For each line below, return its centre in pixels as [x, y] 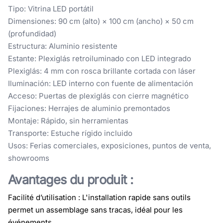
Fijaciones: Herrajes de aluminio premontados [89, 108]
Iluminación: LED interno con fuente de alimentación [101, 83]
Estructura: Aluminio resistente [63, 46]
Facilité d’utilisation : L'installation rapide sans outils [99, 197]
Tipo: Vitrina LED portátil [51, 8]
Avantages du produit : [71, 179]
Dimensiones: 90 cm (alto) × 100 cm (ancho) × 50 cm [101, 21]
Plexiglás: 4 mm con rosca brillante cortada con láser [102, 71]
